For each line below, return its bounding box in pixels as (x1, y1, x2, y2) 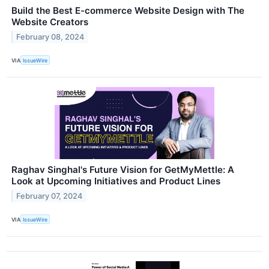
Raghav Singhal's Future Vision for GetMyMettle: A (11, 164, 234, 176)
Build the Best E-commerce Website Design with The (11, 5, 244, 16)
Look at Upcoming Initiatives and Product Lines (11, 175, 220, 187)
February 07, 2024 (16, 191, 83, 201)
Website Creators (11, 16, 88, 28)
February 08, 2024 (16, 32, 85, 41)
